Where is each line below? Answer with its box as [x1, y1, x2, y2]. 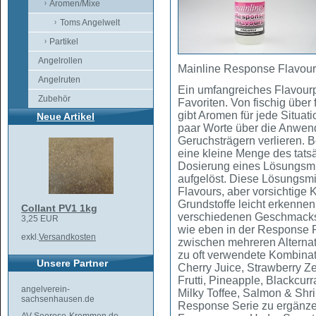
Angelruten [38, 75, 80, 85]
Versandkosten [39, 232, 96, 242]
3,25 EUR [21, 214, 59, 224]
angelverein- [21, 284, 70, 294]
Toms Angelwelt [60, 18, 120, 28]
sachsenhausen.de [21, 294, 95, 304]
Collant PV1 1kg [21, 202, 97, 214]
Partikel [49, 37, 78, 47]
